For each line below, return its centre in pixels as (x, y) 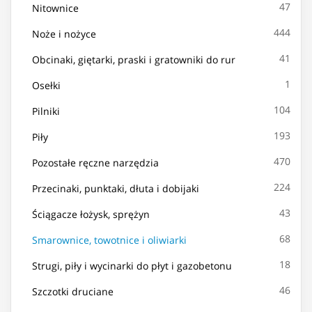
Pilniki (46, 111)
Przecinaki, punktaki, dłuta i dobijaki (116, 188)
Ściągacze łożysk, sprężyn (91, 214)
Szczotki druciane (73, 291)
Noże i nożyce (64, 33)
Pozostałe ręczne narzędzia (95, 162)
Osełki (46, 85)
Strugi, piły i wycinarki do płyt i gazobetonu (132, 265)
